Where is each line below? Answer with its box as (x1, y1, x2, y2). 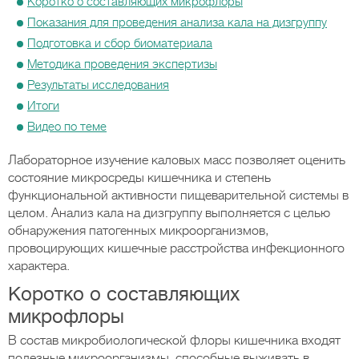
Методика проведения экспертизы (27, 57, 217, 71)
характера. (8, 259, 70, 273)
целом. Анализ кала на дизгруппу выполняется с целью (8, 206, 330, 220)
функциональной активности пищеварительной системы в (8, 188, 349, 203)
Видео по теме (27, 119, 107, 134)
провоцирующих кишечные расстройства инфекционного (8, 241, 345, 256)
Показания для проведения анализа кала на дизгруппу (27, 15, 327, 30)
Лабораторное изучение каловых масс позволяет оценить (8, 153, 345, 167)
